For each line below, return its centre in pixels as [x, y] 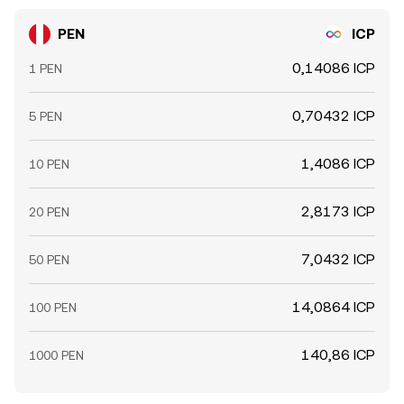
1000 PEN [56, 355]
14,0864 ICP [334, 307]
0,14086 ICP [334, 68]
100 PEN [53, 308]
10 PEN [49, 164]
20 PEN [49, 212]
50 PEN [49, 260]
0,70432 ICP [334, 116]
